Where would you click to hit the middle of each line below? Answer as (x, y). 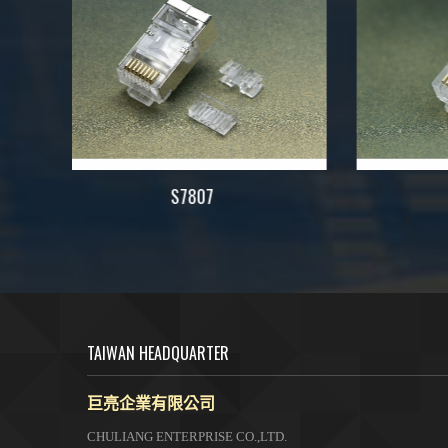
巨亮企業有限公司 (151, 401)
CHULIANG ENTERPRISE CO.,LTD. (187, 436)
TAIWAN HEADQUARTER (158, 352)
